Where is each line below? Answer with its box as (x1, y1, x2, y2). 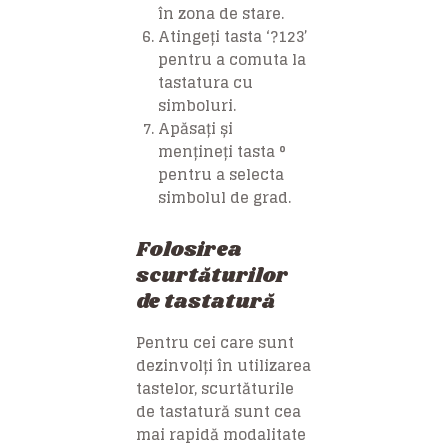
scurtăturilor (136, 261, 288, 292)
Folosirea (136, 235, 242, 266)
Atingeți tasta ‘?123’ (158, 23, 308, 51)
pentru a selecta (158, 161, 285, 189)
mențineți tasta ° (158, 138, 287, 166)
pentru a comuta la (158, 46, 307, 74)
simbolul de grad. (158, 184, 292, 212)
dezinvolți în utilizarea (136, 352, 311, 380)
